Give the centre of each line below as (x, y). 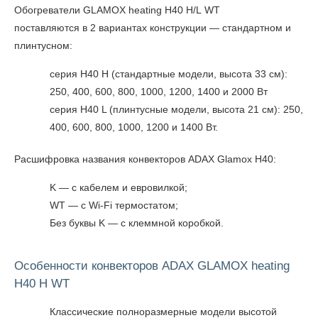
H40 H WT (42, 284)
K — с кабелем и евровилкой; (119, 187)
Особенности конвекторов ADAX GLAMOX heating (152, 266)
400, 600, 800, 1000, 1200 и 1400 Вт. (134, 127)
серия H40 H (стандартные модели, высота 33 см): (169, 74)
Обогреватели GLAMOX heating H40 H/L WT (117, 10)
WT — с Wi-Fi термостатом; (114, 205)
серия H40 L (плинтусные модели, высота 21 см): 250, (176, 109)
